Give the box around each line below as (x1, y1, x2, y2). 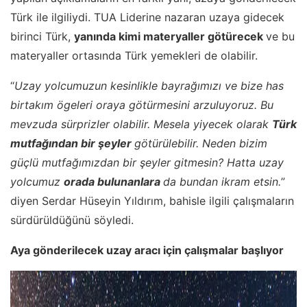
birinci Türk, (10, 29, 74, 43)
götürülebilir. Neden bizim (134, 136, 267, 150)
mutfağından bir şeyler (10, 136, 134, 150)
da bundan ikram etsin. (163, 175, 281, 188)
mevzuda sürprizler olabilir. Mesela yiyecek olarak (10, 117, 272, 131)
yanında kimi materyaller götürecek (74, 29, 266, 43)
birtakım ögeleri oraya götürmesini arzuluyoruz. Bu (10, 98, 273, 112)
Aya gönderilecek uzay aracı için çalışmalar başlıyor (10, 243, 284, 257)
